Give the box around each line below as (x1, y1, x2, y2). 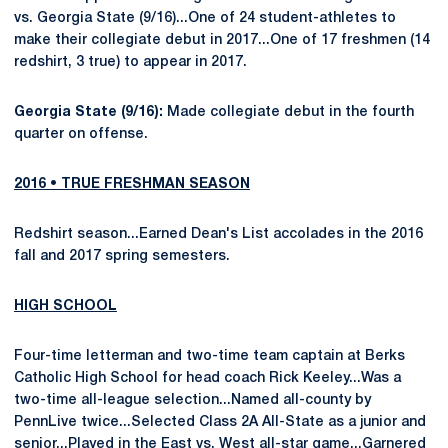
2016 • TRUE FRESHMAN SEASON (14, 178, 250, 191)
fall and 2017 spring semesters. (14, 250, 230, 263)
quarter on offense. (14, 128, 148, 141)
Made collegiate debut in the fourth (167, 106, 414, 119)
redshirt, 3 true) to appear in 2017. (14, 56, 247, 69)
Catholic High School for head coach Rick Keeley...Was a (14, 372, 401, 385)
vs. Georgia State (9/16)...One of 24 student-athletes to (14, 12, 396, 25)
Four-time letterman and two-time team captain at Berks (14, 350, 405, 363)
